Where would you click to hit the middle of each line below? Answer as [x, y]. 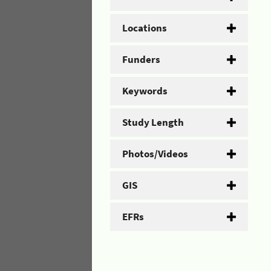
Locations [145, 28]
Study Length [153, 122]
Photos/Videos [155, 153]
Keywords [145, 90]
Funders [141, 59]
